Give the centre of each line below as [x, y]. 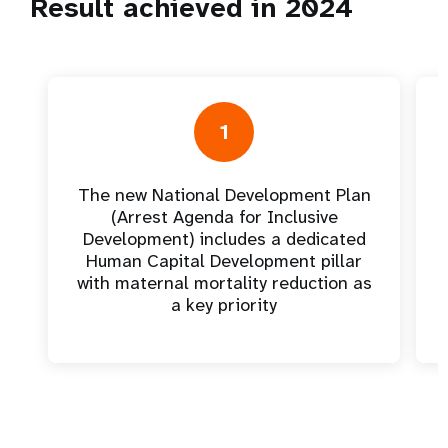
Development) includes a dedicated [224, 239]
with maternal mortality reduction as [224, 283]
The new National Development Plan [224, 195]
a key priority [223, 305]
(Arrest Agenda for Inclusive [224, 217]
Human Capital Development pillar [223, 261]
